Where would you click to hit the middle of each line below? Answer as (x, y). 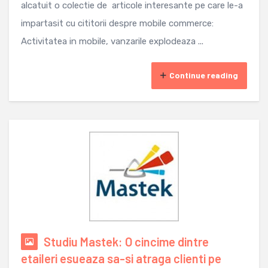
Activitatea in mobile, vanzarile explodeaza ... (112, 42)
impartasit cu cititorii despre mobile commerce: (117, 24)
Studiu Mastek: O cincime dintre (126, 242)
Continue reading (204, 75)
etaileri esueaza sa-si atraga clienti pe (121, 259)
